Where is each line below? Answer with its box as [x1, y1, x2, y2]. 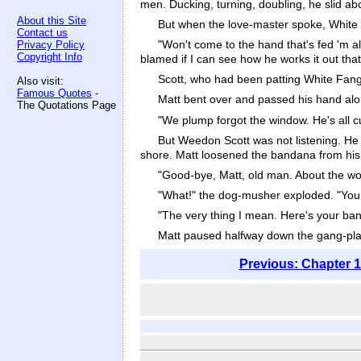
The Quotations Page [17, 99, 116, 111]
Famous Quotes [17, 87, 92, 99]
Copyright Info [17, 51, 82, 63]
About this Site [17, 15, 86, 27]
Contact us [17, 27, 68, 39]
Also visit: [17, 75, 64, 87]
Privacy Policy [17, 39, 85, 51]
